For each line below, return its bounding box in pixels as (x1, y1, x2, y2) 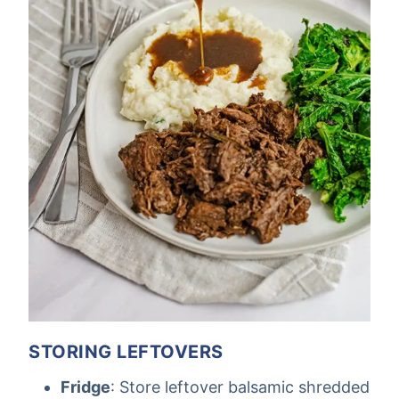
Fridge (61, 378, 110, 397)
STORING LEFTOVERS (28, 341, 224, 363)
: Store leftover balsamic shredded (110, 378, 370, 397)
